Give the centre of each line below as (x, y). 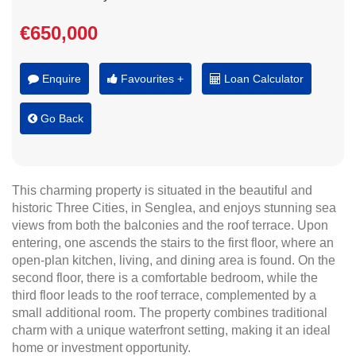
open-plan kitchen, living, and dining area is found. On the (174, 260)
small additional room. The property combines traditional (170, 313)
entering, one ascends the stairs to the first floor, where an (173, 243)
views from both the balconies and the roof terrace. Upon (170, 225)
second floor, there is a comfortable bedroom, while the (165, 278)
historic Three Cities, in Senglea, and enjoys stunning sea (174, 208)
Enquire (60, 79)
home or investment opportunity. (101, 348)
